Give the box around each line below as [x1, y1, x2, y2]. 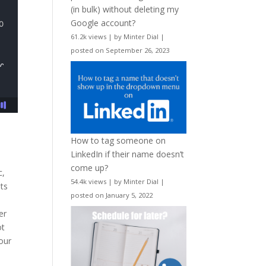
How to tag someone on [71, 135, 166, 147]
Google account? [71, 17, 136, 28]
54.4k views [71, 177, 107, 186]
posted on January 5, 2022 [71, 191, 153, 200]
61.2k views [71, 31, 107, 41]
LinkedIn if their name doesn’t [71, 148, 185, 160]
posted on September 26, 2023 [71, 45, 170, 55]
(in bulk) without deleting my [71, 3, 179, 15]
